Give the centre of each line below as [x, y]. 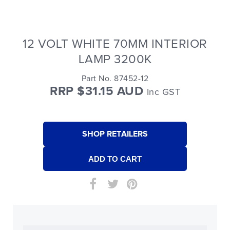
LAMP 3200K [115, 59]
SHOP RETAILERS [115, 134]
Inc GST [163, 92]
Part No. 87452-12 [115, 79]
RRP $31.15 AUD [98, 91]
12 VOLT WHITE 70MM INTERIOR [115, 44]
